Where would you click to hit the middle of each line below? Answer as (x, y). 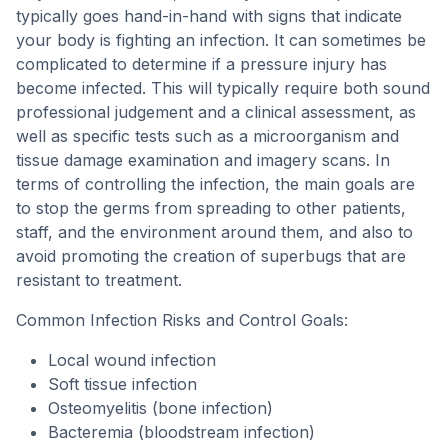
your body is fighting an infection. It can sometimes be (221, 40)
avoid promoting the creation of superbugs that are (211, 256)
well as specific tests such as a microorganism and (207, 136)
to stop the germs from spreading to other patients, (211, 208)
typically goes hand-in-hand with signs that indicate (209, 16)
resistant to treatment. (99, 280)
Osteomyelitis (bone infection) (160, 408)
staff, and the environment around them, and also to (214, 232)
